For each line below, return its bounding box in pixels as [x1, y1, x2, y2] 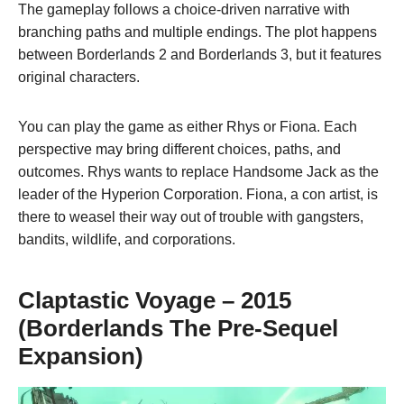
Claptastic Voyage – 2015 [18, 287, 291, 313]
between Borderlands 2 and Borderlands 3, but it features [18, 46, 381, 62]
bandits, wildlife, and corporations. [18, 231, 235, 247]
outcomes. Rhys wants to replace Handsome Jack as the [18, 163, 379, 179]
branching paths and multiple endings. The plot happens [18, 23, 377, 40]
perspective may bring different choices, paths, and [18, 141, 341, 157]
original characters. [18, 69, 140, 85]
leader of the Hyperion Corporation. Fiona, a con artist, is [18, 186, 378, 202]
